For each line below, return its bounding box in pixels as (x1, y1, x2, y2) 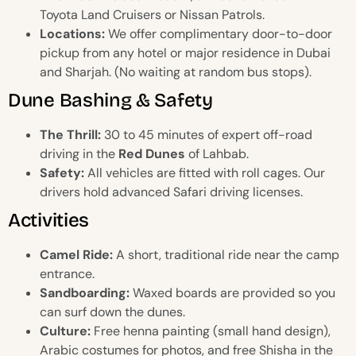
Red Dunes (118, 145, 185, 163)
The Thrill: (40, 126, 101, 144)
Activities (8, 209, 89, 232)
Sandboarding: (40, 284, 130, 302)
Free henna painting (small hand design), (91, 323, 331, 340)
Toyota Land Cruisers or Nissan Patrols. (40, 6, 265, 24)
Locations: (40, 25, 105, 43)
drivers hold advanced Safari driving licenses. (40, 184, 303, 201)
